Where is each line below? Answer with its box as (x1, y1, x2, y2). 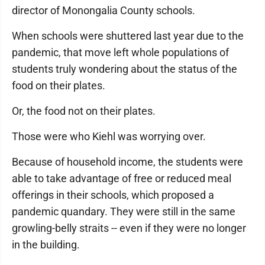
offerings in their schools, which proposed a (12, 189, 214, 201)
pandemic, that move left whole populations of (12, 46, 229, 59)
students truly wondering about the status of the (12, 63, 237, 75)
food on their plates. (12, 79, 105, 92)
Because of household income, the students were (12, 156, 243, 168)
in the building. (12, 238, 80, 251)
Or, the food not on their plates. (12, 105, 156, 117)
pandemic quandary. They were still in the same (12, 205, 235, 218)
